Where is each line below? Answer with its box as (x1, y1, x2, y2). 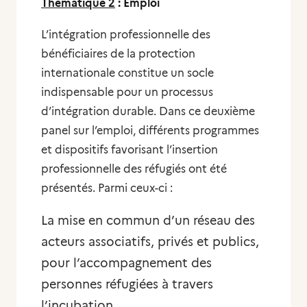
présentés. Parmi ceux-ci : (41, 182, 173, 195)
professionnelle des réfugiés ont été (41, 162, 227, 175)
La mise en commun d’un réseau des (41, 213, 255, 228)
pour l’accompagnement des (41, 256, 212, 271)
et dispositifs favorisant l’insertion (41, 143, 218, 156)
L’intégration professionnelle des (41, 28, 210, 41)
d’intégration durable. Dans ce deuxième (41, 105, 255, 118)
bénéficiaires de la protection (41, 47, 195, 60)
